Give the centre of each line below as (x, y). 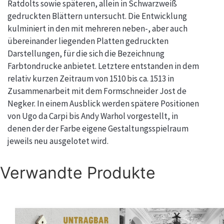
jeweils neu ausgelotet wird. (58, 141)
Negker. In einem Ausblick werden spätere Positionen (103, 103)
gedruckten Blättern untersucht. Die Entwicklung (97, 16)
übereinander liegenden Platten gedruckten (88, 41)
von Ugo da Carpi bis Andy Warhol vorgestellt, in (93, 116)
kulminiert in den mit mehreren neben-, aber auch (97, 28)
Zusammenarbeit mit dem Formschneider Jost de (97, 91)
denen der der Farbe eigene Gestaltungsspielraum (98, 128)
